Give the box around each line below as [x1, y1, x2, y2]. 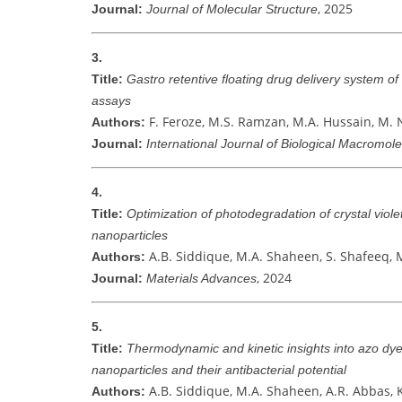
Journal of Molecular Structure [146, 2, 318, 17]
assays [92, 93, 131, 109]
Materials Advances [146, 271, 257, 286]
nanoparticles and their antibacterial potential [92, 363, 346, 378]
